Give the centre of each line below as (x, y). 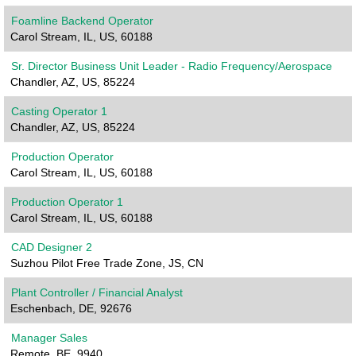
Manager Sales (49, 338)
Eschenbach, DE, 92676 (71, 308)
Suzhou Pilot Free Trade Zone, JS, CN (107, 263)
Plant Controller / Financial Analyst (97, 292)
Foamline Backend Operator (82, 21)
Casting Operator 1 (59, 111)
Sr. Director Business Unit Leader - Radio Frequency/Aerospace (172, 66)
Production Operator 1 (67, 202)
